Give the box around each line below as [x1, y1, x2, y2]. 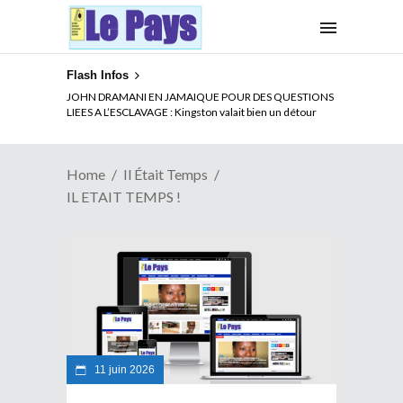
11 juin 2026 [92, 363, 155, 376]
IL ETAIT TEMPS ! [67, 187, 181, 205]
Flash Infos [67, 68, 129, 82]
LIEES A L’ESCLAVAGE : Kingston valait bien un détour [67, 104, 317, 119]
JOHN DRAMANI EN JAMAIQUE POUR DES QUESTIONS [67, 89, 334, 103]
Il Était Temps [123, 165, 208, 183]
